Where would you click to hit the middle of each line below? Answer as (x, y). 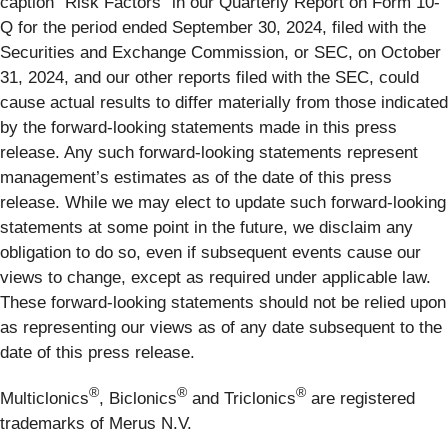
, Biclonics (138, 399)
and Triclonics (241, 399)
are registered (360, 399)
